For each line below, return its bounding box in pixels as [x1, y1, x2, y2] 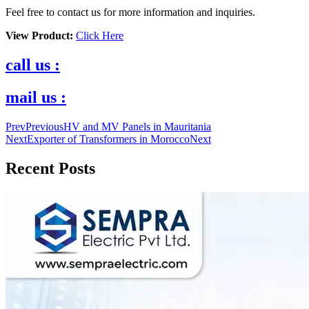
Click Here [76, 29, 123, 41]
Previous [26, 120, 63, 132]
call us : [6, 55, 60, 74]
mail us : [6, 88, 66, 106]
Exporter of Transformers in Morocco [27, 132, 190, 145]
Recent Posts [6, 159, 95, 177]
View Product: [6, 29, 73, 41]
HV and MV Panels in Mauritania [63, 120, 211, 132]
